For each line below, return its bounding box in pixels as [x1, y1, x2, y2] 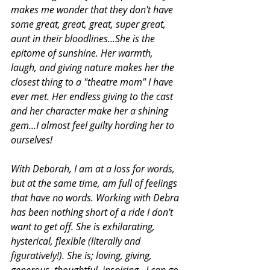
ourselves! [11, 133, 55, 146]
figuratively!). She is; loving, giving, [11, 248, 154, 262]
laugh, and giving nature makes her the [11, 60, 177, 74]
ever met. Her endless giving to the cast [11, 89, 175, 103]
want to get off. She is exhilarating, [11, 219, 157, 233]
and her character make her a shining [11, 104, 171, 118]
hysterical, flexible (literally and [11, 234, 143, 248]
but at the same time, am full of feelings [11, 176, 180, 190]
